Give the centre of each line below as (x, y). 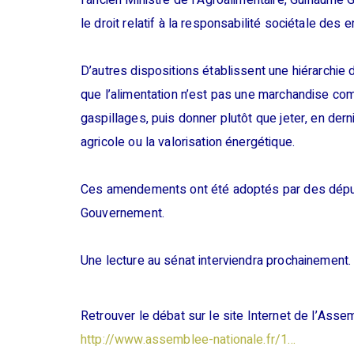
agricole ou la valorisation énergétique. (188, 143)
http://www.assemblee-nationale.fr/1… (188, 340)
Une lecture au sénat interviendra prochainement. (216, 261)
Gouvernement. (122, 214)
